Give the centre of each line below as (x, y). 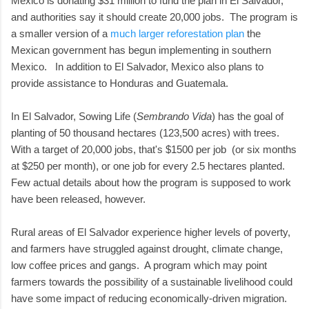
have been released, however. (78, 199)
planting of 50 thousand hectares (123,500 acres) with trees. (147, 132)
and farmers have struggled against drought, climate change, (147, 248)
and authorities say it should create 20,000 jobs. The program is (154, 17)
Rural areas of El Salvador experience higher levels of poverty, (151, 232)
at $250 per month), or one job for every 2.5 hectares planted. (149, 166)
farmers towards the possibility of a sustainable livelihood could (152, 281)
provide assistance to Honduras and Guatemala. (120, 83)
